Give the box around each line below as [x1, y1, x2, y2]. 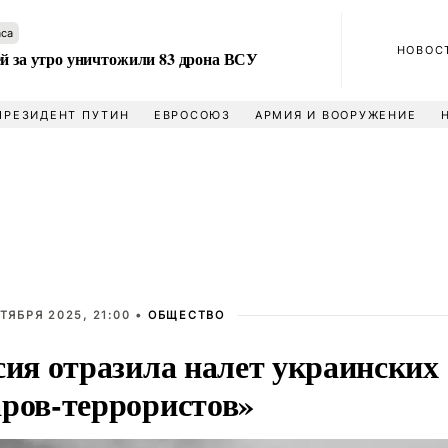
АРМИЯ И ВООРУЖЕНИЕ [254, 108, 417, 122]
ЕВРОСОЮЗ [153, 108, 231, 122]
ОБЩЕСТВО [147, 308, 225, 322]
